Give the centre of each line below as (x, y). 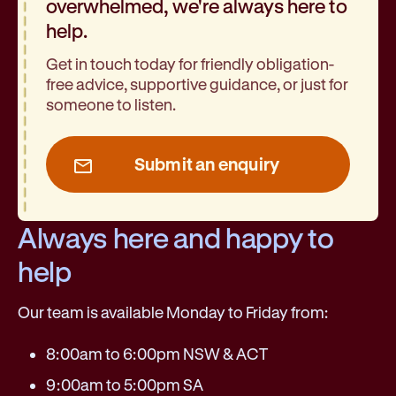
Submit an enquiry (207, 164)
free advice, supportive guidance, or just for (197, 84)
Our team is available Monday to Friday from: (173, 312)
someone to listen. (111, 104)
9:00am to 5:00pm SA (125, 384)
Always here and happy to (176, 237)
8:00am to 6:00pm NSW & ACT (157, 353)
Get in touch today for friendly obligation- (190, 63)
